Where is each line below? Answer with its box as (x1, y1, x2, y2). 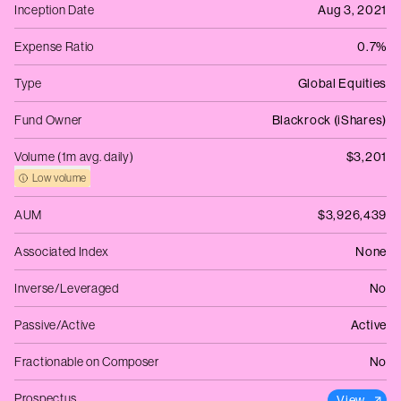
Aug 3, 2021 (318, 2, 387, 18)
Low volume (32, 171, 87, 184)
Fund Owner (14, 112, 82, 128)
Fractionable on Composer (14, 354, 159, 370)
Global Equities (297, 75, 387, 91)
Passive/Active (14, 317, 96, 333)
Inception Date (14, 2, 95, 18)
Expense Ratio (14, 38, 95, 55)
